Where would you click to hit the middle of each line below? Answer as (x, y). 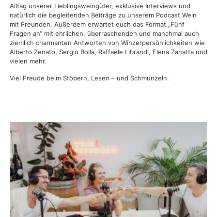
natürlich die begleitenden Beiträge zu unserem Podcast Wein (103, 15)
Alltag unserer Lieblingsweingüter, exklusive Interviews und (100, 6)
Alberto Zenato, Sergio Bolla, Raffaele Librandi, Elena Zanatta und (108, 52)
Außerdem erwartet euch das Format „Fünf (119, 24)
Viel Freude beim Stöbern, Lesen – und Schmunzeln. (89, 78)
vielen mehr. (28, 61)
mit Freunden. (32, 24)
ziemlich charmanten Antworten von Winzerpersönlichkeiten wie (107, 43)
